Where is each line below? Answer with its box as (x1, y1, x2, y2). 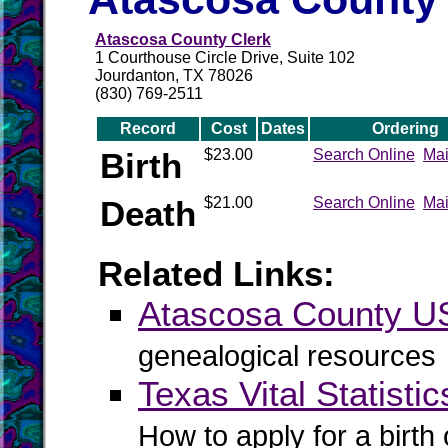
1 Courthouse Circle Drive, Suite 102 (95, 49, 355, 66)
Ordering (371, 120, 439, 137)
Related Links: (98, 254, 335, 293)
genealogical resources (138, 340, 436, 372)
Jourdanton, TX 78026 (95, 67, 253, 84)
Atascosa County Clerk (95, 31, 271, 48)
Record (120, 120, 176, 137)
